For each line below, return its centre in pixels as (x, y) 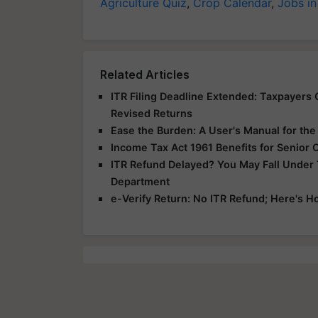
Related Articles (145, 74)
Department (140, 181)
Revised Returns (152, 113)
